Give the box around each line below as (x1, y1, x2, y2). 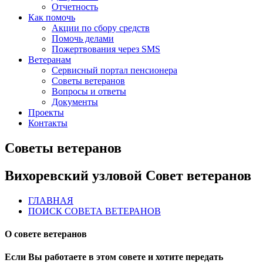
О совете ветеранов (5, 228, 87, 239)
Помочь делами (52, 33, 114, 43)
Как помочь (28, 12, 75, 22)
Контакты (28, 118, 68, 128)
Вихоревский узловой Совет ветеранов (5, 167, 251, 183)
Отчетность (52, 2, 98, 12)
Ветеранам (28, 55, 71, 65)
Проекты (28, 107, 64, 117)
